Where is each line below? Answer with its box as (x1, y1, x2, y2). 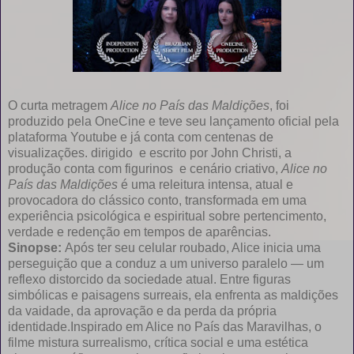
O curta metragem (8, 98, 111, 112)
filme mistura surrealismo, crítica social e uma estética (8, 335, 308, 349)
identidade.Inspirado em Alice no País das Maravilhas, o (8, 319, 322, 333)
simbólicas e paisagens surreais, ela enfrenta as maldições (8, 288, 338, 302)
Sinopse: (8, 240, 65, 254)
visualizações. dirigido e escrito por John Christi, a (8, 145, 292, 160)
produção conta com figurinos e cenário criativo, (8, 161, 281, 175)
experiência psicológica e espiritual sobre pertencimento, (8, 209, 326, 223)
